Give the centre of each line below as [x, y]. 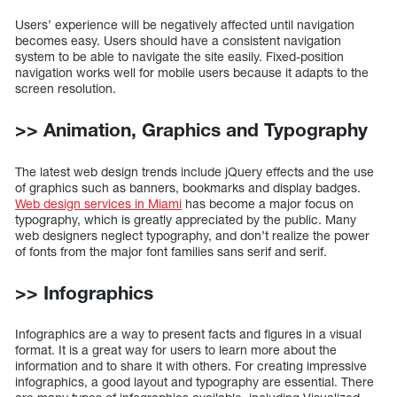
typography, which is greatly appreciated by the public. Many [186, 219]
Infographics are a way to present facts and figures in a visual [188, 333]
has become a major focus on [268, 203]
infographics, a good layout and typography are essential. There [195, 381]
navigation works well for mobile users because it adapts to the [192, 73]
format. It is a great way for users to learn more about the [176, 349]
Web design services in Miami [98, 203]
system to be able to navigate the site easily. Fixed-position [179, 57]
